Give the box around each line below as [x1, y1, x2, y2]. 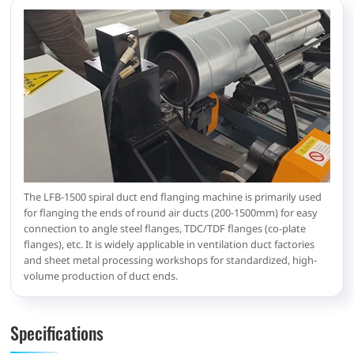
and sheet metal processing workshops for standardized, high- [24, 252, 318, 267]
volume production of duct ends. [24, 268, 179, 283]
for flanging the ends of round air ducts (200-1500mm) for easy [24, 205, 318, 220]
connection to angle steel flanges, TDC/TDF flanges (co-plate [24, 220, 307, 235]
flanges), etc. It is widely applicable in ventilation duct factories [24, 236, 315, 251]
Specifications [10, 318, 104, 345]
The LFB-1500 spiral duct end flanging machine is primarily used [24, 189, 322, 204]
